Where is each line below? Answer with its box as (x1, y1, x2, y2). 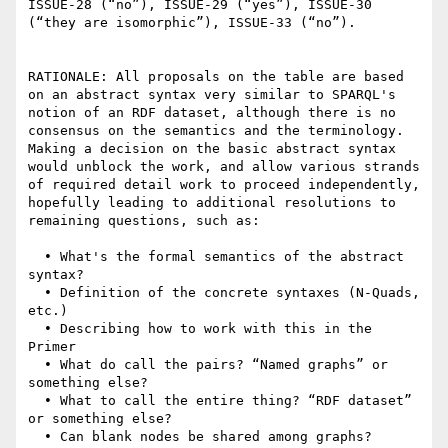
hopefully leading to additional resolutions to (28, 195, 396, 211)
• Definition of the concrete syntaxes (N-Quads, (28, 285, 44, 301)
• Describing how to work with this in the (28, 321, 44, 337)
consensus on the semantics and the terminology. (28, 123, 404, 139)
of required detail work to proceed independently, (28, 177, 420, 193)
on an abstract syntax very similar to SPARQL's (28, 87, 396, 103)
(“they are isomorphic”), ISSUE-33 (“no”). (28, 15, 356, 31)
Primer (28, 339, 76, 355)
